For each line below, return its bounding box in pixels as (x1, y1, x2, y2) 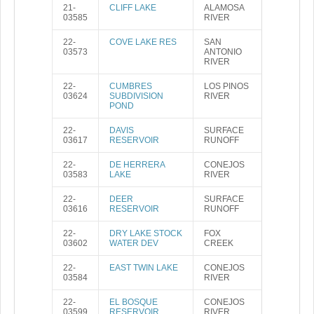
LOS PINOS (204, 81, 249, 91)
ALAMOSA (204, 3, 245, 13)
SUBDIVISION (109, 91, 163, 101)
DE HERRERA (109, 160, 165, 170)
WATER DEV (109, 238, 158, 248)
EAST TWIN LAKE (109, 263, 178, 273)
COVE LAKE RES (109, 37, 177, 47)
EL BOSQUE (109, 297, 158, 307)
